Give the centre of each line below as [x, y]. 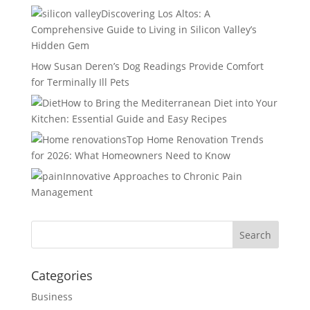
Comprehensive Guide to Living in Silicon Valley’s [144, 29]
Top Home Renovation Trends [195, 139]
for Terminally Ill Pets [80, 82]
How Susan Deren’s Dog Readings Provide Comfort [147, 66]
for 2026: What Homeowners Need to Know [130, 155]
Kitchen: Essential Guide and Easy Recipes [129, 118]
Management [62, 192]
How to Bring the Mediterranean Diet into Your [169, 102]
